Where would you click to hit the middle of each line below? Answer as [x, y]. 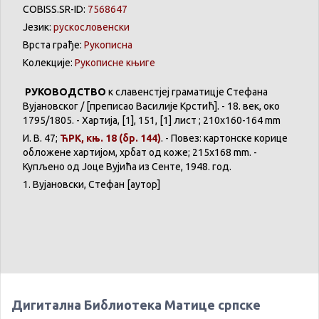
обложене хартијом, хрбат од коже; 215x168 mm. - [140, 153]
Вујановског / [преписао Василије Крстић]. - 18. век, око [151, 106]
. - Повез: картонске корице [224, 138]
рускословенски [91, 27]
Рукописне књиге [115, 63]
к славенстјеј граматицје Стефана [187, 92]
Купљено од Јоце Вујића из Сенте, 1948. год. [127, 167]
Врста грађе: [53, 45]
